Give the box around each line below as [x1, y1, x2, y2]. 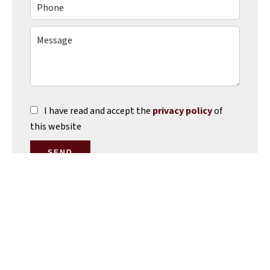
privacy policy [152, 104, 212, 118]
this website [30, 120, 81, 134]
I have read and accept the [44, 104, 152, 118]
